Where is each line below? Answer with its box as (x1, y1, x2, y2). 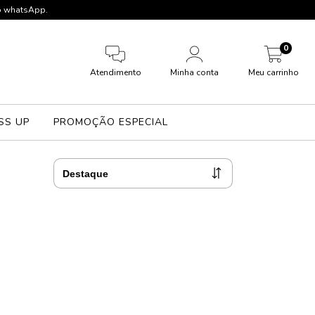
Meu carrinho (247, 67, 299, 78)
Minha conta (170, 67, 219, 78)
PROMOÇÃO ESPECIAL (53, 115, 168, 129)
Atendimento (89, 67, 141, 78)
